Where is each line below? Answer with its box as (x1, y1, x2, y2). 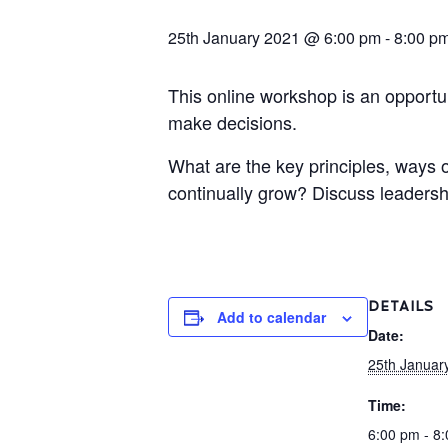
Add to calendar (217, 307, 326, 328)
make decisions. (168, 109, 297, 136)
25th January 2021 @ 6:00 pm (168, 26, 381, 50)
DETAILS (368, 298, 434, 315)
